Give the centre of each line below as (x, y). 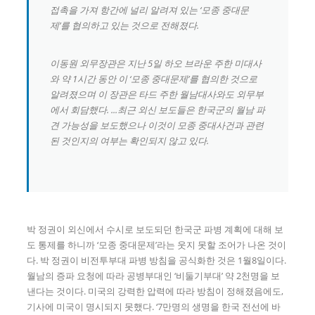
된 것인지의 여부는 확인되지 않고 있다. (130, 140)
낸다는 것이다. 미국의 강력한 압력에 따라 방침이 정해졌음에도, (155, 291)
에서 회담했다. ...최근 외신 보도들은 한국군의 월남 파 (158, 109)
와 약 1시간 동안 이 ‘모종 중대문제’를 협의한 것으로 (154, 78)
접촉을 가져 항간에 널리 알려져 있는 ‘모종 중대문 (150, 10)
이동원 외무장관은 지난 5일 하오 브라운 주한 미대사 (156, 63)
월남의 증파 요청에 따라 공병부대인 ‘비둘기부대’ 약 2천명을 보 (154, 275)
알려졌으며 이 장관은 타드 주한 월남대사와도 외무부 (157, 94)
